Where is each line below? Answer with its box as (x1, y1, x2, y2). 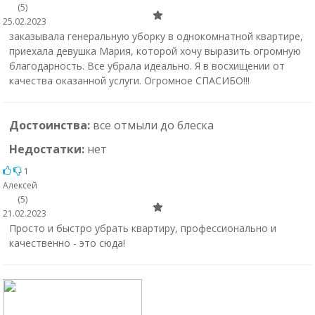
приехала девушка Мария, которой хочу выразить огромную (8, 44, 301, 58)
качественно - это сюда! (8, 236, 125, 250)
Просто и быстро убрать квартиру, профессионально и (8, 221, 276, 235)
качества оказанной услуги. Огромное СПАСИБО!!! (8, 74, 250, 87)
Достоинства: (8, 117, 93, 133)
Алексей (3, 179, 37, 191)
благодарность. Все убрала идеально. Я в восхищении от (8, 59, 285, 72)
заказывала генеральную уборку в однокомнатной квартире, (8, 30, 303, 43)
